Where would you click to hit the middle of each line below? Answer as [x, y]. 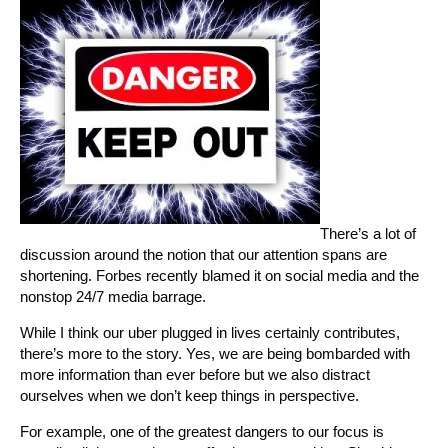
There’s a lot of [368, 233]
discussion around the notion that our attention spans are [203, 254]
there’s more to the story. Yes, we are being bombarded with [215, 353]
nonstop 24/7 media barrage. [113, 296]
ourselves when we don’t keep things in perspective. [189, 395]
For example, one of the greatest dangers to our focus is [202, 431]
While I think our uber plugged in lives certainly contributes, [210, 332]
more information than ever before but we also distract [195, 374]
